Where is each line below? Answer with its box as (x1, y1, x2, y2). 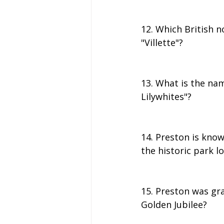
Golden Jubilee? (141, 198, 207, 210)
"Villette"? (141, 36, 183, 48)
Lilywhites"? (141, 90, 191, 102)
